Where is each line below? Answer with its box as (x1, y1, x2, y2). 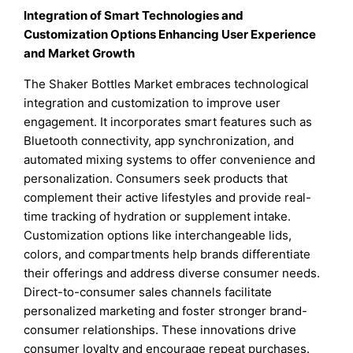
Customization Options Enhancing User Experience (24, 27, 317, 43)
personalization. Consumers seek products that (24, 171, 288, 187)
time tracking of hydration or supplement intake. (24, 209, 292, 225)
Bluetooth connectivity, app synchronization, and (24, 133, 295, 149)
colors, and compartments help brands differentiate (24, 247, 311, 262)
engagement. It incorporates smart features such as (24, 114, 313, 130)
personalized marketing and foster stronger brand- (24, 303, 308, 319)
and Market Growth (24, 46, 136, 61)
